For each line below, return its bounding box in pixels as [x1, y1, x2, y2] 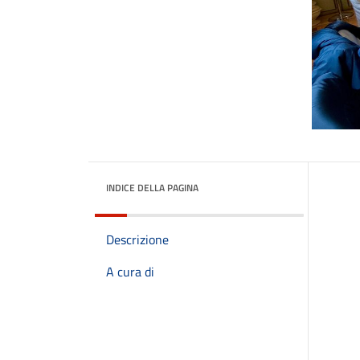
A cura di [106, 262, 154, 281]
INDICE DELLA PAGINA [106, 180, 198, 195]
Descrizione [106, 230, 169, 249]
